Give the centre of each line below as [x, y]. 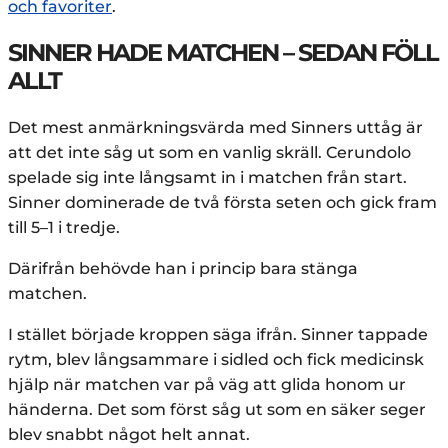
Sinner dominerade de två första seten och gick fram [222, 202]
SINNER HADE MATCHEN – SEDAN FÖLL [223, 52]
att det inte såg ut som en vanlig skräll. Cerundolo [209, 152]
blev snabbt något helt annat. [129, 434]
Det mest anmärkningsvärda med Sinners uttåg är [215, 127]
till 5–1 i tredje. [64, 227]
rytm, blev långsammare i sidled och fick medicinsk [216, 359]
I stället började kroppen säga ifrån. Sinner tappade [218, 334]
